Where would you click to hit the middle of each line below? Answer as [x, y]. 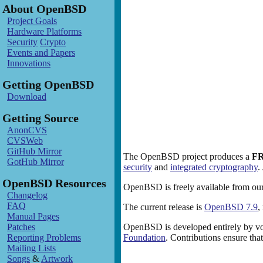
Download [27, 97]
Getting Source [41, 118]
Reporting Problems [44, 237]
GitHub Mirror [34, 151]
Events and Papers [41, 53]
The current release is [164, 207]
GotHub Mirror [36, 162]
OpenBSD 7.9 [231, 207]
